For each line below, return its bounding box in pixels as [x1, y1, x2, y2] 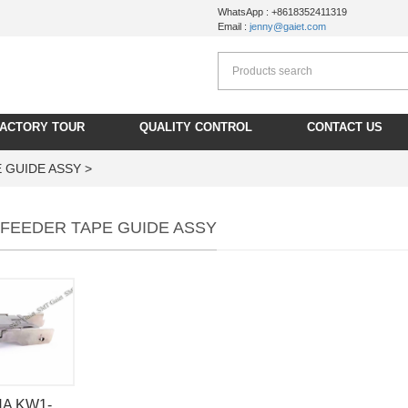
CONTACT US [307, 120, 382, 134]
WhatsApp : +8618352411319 [218, 6, 347, 17]
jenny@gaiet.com [250, 21, 326, 32]
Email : [218, 21, 250, 32]
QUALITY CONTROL [139, 120, 252, 134]
